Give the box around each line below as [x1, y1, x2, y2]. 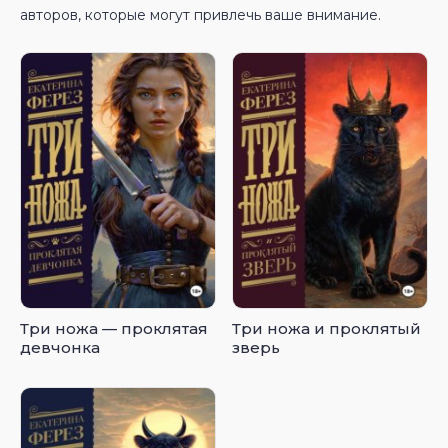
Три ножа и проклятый [232, 318, 422, 338]
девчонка [20, 337, 100, 357]
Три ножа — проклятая [20, 318, 208, 338]
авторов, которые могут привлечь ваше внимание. [20, 6, 381, 24]
